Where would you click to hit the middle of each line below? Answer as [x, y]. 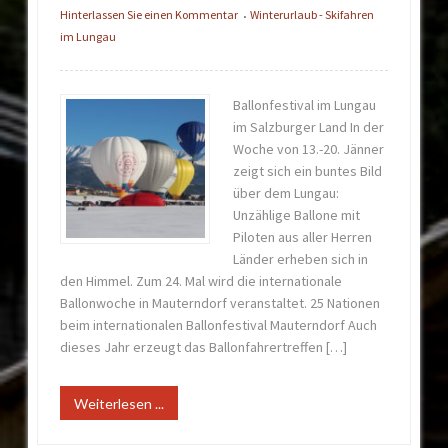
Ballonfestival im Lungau [304, 104]
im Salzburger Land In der [308, 126]
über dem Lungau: [285, 192]
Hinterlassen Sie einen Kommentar [149, 15]
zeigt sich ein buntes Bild [307, 170]
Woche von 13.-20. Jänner [308, 148]
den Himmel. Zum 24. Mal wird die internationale [201, 280]
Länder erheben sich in [300, 258]
